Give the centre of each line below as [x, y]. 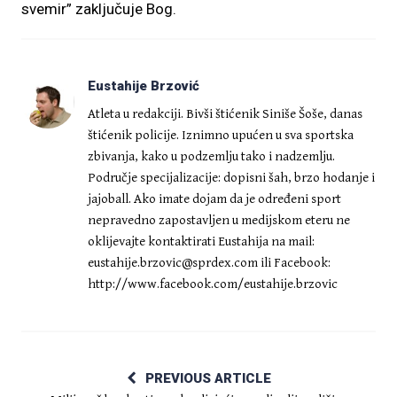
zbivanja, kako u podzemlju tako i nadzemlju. [211, 156]
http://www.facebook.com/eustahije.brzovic [213, 284]
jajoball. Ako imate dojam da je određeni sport [214, 199]
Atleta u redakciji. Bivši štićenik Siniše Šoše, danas [225, 114]
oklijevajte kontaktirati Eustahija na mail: [201, 241]
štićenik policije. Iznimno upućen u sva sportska [221, 135]
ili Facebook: [294, 263]
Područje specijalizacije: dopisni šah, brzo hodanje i [231, 178]
